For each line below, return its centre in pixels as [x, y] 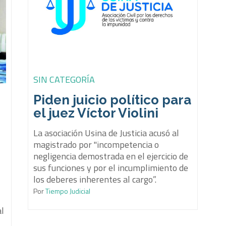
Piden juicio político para [112, 100]
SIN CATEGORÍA [64, 79]
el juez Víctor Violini [96, 113]
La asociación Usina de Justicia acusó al [106, 133]
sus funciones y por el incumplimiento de [111, 167]
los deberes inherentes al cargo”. [95, 179]
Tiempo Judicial [67, 191]
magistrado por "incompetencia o [96, 144]
